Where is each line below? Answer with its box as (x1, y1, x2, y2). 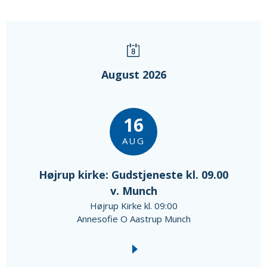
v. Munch (110, 183, 157, 198)
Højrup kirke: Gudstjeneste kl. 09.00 (39, 167, 228, 182)
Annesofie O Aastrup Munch (76, 212, 191, 225)
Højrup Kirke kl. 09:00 (89, 199, 178, 212)
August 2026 (101, 67, 166, 82)
